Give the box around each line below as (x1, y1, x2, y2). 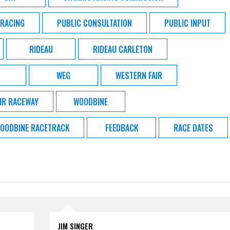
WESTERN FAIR (116, 69, 162, 82)
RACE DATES (174, 121, 213, 134)
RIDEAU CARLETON (93, 43, 152, 55)
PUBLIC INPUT (164, 16, 210, 29)
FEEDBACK (105, 121, 138, 134)
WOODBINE (73, 95, 108, 108)
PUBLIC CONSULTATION (57, 16, 132, 29)
